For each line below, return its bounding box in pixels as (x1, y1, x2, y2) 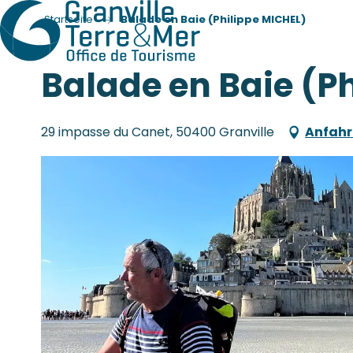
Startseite (44, 12, 93, 27)
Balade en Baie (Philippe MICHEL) (121, 12, 306, 27)
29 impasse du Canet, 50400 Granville (41, 123, 274, 141)
